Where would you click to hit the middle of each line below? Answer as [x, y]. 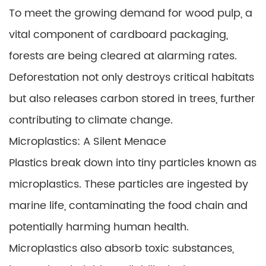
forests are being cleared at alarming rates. [123, 56]
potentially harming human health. [99, 227]
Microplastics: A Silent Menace [88, 142]
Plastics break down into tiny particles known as [133, 163]
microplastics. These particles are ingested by [129, 184]
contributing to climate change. [91, 120]
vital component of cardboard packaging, [118, 35]
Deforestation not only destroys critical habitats [132, 77]
